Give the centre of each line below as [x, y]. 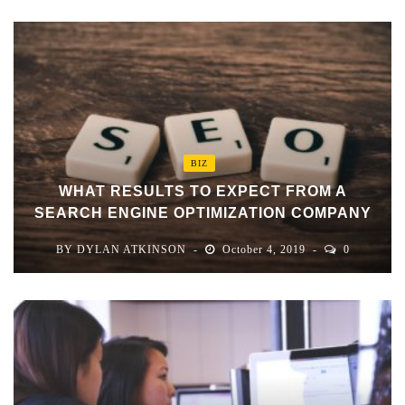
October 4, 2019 [265, 250]
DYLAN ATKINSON [131, 250]
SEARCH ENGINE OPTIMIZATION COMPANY [202, 213]
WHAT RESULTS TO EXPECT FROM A [202, 192]
